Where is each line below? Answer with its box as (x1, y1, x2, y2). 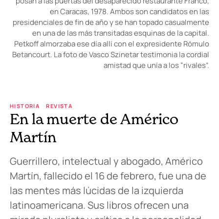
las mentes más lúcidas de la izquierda (10, 183, 183, 197)
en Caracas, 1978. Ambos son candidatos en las (50, 6, 209, 17)
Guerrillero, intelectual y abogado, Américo (10, 154, 203, 168)
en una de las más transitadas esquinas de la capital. (32, 27, 209, 38)
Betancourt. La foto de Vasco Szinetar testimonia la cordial (12, 49, 209, 60)
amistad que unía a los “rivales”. (104, 60, 209, 70)
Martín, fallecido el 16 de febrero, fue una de (10, 169, 206, 182)
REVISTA (46, 102, 72, 109)
